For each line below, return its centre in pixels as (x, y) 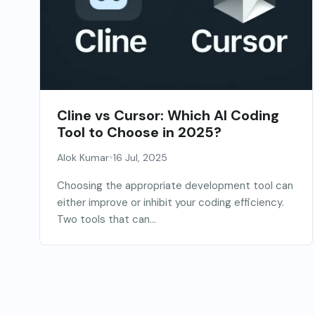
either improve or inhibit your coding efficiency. (171, 203)
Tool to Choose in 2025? (139, 133)
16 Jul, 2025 (140, 158)
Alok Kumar (83, 158)
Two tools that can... (107, 220)
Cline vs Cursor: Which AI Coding (168, 116)
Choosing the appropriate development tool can (175, 186)
